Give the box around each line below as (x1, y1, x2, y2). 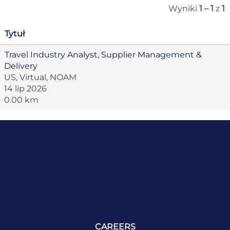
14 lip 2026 (4, 84, 47, 93)
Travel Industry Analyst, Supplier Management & (5, 50, 202, 60)
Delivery (4, 61, 37, 71)
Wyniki (168, 4, 199, 13)
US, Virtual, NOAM (4, 72, 76, 82)
